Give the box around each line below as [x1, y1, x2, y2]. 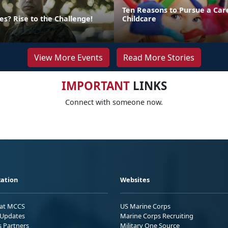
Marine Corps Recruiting [120, 211, 193, 220]
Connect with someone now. [65, 97, 163, 107]
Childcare [122, 13, 156, 23]
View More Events [34, 51, 103, 63]
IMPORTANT [61, 77, 130, 94]
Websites [120, 175, 150, 184]
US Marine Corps [120, 201, 170, 211]
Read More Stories [123, 51, 194, 63]
